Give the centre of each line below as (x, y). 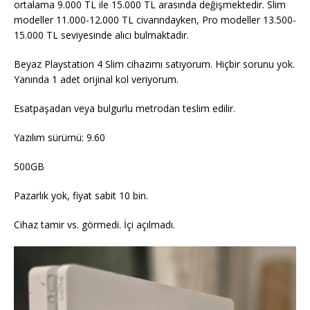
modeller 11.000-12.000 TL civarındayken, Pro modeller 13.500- (155, 19)
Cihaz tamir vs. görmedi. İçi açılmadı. (94, 224)
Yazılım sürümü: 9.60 (60, 137)
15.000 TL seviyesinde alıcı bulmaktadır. (101, 35)
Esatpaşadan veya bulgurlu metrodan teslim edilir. (125, 108)
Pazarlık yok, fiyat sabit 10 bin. (81, 195)
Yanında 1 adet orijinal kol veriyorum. (96, 79)
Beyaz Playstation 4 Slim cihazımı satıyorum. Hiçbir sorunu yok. (154, 64)
